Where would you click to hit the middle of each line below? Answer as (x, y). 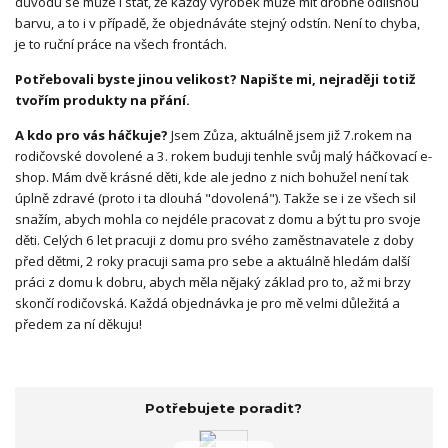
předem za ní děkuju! (78, 323)
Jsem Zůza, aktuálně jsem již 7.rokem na (290, 134)
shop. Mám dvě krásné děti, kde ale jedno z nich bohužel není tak (212, 176)
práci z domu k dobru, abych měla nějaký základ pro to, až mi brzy (213, 281)
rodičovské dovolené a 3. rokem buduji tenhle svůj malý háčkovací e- (223, 155)
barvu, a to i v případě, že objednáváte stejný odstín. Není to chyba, (217, 22)
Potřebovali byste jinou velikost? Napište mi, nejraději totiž (215, 78)
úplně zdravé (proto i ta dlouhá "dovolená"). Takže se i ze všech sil (215, 197)
